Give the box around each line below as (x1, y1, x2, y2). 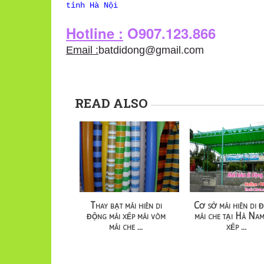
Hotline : (66, 22, 123, 43)
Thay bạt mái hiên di (90, 199, 162, 210)
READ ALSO (75, 94, 148, 111)
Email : (66, 44, 98, 56)
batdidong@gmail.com (98, 44, 204, 56)
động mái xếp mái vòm (86, 209, 166, 221)
